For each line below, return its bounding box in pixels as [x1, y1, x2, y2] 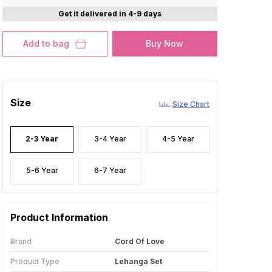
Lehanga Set [115, 257, 162, 266]
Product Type [10, 257, 59, 266]
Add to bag [22, 38, 69, 49]
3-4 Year [93, 134, 126, 143]
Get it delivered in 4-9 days [58, 9, 161, 18]
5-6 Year [25, 166, 58, 175]
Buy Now [146, 38, 184, 49]
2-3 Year [25, 134, 58, 143]
